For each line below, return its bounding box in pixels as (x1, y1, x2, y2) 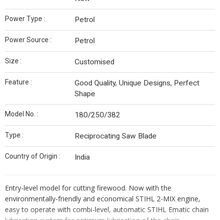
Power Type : (5, 15, 45, 23)
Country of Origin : (5, 152, 60, 161)
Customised (75, 57, 114, 67)
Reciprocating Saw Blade (75, 132, 157, 141)
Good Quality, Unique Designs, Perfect (75, 79, 199, 88)
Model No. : (5, 110, 38, 118)
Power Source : (5, 36, 52, 44)
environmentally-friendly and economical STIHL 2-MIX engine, (5, 194, 200, 204)
